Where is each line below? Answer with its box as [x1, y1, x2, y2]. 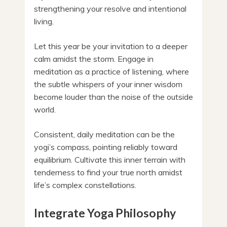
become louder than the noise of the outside [34, 91, 193, 102]
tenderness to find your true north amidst [34, 167, 182, 177]
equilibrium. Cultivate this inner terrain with [34, 154, 185, 165]
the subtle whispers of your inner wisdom [34, 79, 182, 89]
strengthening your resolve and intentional [34, 3, 186, 14]
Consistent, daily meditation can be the [34, 129, 175, 139]
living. [34, 16, 54, 26]
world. [34, 104, 56, 115]
